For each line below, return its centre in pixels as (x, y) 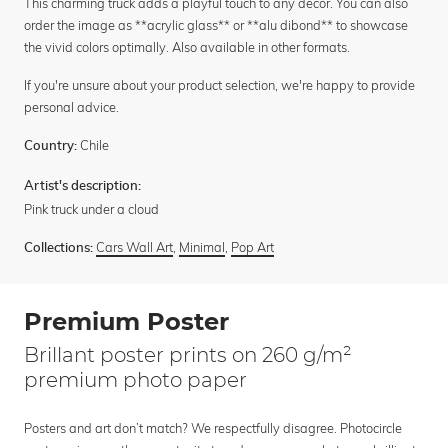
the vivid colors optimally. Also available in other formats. (187, 47)
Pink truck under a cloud (91, 209)
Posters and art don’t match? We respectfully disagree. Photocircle (213, 428)
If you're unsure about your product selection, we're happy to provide (219, 85)
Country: (50, 147)
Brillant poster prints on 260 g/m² (188, 355)
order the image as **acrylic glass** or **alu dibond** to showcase (216, 25)
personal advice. (71, 107)
